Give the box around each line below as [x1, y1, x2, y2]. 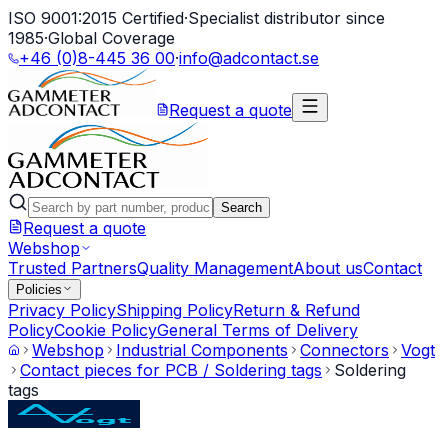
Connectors [300, 340, 389, 360]
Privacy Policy [8, 300, 116, 320]
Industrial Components [116, 340, 288, 360]
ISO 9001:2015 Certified [8, 8, 184, 28]
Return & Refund [233, 300, 360, 320]
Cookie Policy [54, 320, 157, 340]
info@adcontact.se [179, 48, 319, 68]
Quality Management [137, 258, 293, 278]
